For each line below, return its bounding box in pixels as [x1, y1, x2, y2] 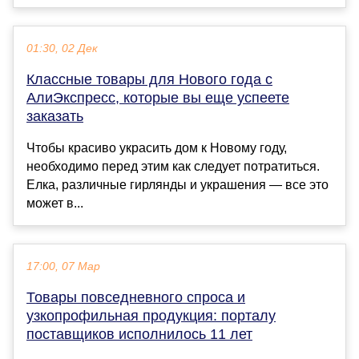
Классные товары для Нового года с [26, 71, 272, 88]
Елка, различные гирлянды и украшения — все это [26, 178, 329, 192]
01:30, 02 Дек [26, 42, 98, 55]
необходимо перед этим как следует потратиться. [26, 159, 320, 174]
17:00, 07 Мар [26, 260, 100, 273]
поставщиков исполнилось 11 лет [26, 326, 252, 343]
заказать [26, 108, 83, 125]
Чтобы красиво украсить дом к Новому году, [26, 141, 287, 155]
